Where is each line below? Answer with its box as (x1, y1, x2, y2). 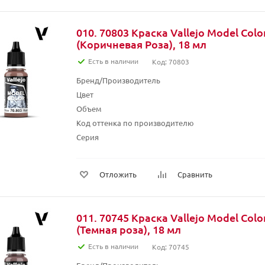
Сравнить (177, 169, 212, 179)
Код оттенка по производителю (76, 118, 194, 128)
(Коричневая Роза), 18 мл (76, 37, 206, 51)
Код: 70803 (152, 57, 189, 66)
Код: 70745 (152, 242, 189, 251)
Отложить (99, 169, 137, 179)
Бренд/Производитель (76, 75, 160, 85)
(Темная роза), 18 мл (76, 222, 181, 236)
